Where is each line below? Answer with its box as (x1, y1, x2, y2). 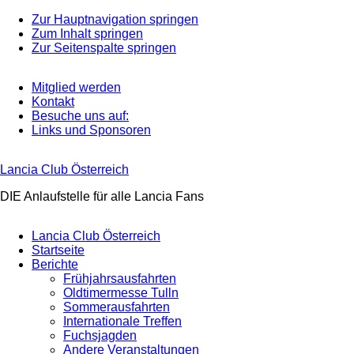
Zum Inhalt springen (32, 27, 143, 40)
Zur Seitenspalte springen (32, 41, 176, 55)
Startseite (32, 243, 85, 257)
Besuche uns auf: (32, 109, 129, 122)
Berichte (32, 258, 78, 271)
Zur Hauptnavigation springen (32, 13, 198, 26)
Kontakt (32, 95, 74, 108)
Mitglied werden (32, 81, 121, 94)
